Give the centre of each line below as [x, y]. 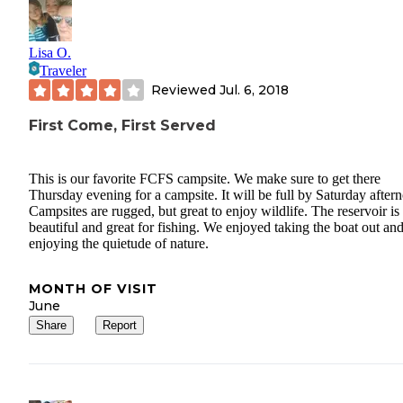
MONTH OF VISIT [93, 288]
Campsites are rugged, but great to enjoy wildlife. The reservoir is [214, 210]
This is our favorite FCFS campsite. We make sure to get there [205, 178]
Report [120, 325]
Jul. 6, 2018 [254, 90]
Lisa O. [50, 53]
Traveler [63, 71]
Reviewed [185, 90]
